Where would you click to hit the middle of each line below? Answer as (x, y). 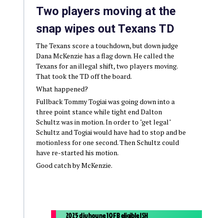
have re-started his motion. (77, 152)
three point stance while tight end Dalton (99, 111)
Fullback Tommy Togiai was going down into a (105, 101)
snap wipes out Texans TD (105, 28)
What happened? (62, 89)
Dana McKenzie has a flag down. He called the (105, 55)
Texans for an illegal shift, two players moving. (107, 66)
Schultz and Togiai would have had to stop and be (111, 132)
